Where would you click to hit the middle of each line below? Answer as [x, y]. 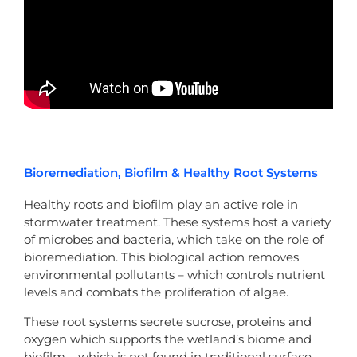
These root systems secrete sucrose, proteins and [168, 321]
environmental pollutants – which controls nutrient [175, 274]
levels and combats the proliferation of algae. [156, 292]
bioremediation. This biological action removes [161, 257]
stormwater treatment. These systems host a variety [177, 222]
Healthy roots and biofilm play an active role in [161, 204]
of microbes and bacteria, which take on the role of [174, 239]
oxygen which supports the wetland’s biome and [168, 339]
